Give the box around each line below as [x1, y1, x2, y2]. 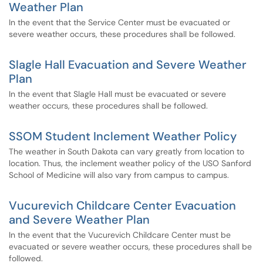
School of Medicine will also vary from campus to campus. [9, 170, 229, 180]
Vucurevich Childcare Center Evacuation [9, 198, 236, 213]
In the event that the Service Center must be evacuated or [9, 17, 230, 28]
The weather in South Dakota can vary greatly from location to [9, 146, 244, 157]
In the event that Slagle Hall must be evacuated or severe [9, 89, 226, 99]
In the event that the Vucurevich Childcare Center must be [9, 230, 231, 240]
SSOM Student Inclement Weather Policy [9, 129, 237, 144]
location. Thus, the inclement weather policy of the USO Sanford [9, 158, 251, 168]
